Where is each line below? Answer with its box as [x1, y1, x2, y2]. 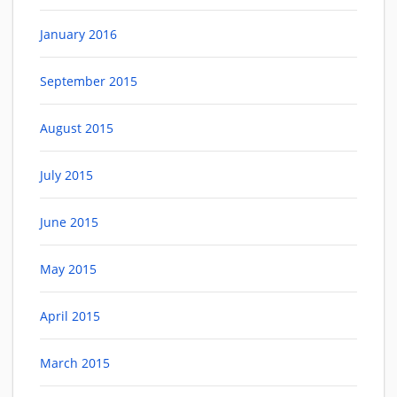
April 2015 [40, 307, 100, 325]
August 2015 [40, 120, 113, 137]
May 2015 [40, 261, 97, 278]
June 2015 [40, 214, 98, 231]
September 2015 [40, 73, 137, 90]
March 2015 [40, 354, 110, 372]
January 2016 [40, 26, 117, 43]
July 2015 [40, 167, 93, 184]
